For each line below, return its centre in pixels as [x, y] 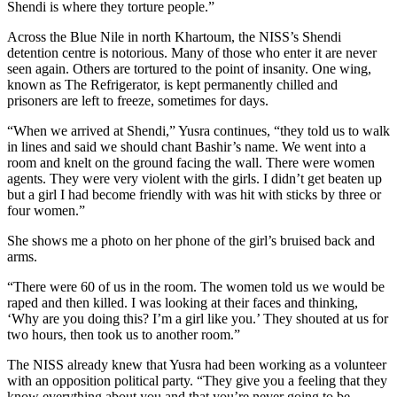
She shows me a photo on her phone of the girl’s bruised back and [191, 241]
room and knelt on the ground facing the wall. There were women [191, 163]
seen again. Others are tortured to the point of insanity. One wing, [189, 69]
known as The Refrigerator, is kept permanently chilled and [172, 85]
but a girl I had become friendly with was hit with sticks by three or [194, 195]
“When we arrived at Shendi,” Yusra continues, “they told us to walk [198, 131]
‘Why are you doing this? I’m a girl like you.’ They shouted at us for [198, 319]
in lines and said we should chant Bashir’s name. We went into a [187, 147]
